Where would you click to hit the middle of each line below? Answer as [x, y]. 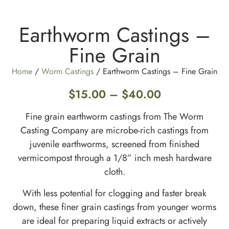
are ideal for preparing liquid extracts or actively [114, 221]
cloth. [114, 172]
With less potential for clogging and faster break [114, 193]
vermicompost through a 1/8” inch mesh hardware [114, 158]
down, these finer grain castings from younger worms [114, 207]
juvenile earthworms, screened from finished [114, 144]
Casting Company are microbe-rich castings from [114, 131]
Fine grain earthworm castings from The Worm [114, 117]
